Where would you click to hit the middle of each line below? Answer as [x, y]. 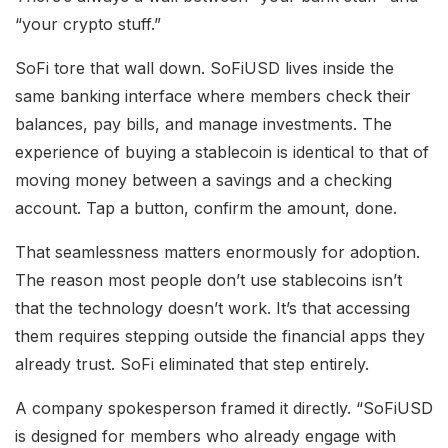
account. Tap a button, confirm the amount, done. [206, 207]
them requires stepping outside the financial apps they [220, 335]
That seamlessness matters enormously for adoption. [217, 251]
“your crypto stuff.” [88, 23]
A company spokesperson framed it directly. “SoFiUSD [224, 407]
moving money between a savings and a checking [203, 179]
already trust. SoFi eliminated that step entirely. [192, 363]
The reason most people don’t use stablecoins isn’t [208, 279]
